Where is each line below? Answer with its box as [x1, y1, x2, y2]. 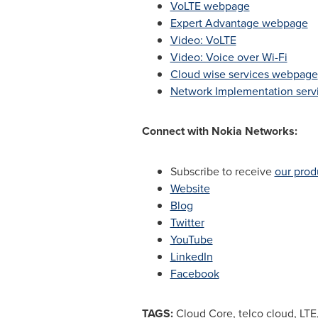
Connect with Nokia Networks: [141, 123, 297, 139]
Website [170, 180, 210, 196]
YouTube [170, 231, 213, 247]
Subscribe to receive [170, 163, 275, 179]
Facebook [170, 265, 219, 281]
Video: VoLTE [170, 32, 236, 48]
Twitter [170, 214, 204, 230]
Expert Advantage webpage [170, 15, 308, 31]
